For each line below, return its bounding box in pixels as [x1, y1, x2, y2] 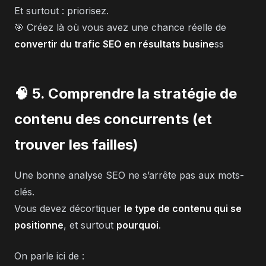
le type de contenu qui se [124, 202, 242, 214]
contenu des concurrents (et [14, 110, 212, 128]
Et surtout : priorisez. [14, 4, 109, 17]
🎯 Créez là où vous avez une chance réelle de [14, 21, 226, 33]
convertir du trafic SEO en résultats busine [14, 37, 214, 50]
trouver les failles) [14, 135, 138, 153]
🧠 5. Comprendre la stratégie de [14, 84, 237, 102]
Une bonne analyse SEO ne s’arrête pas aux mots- [14, 169, 244, 181]
